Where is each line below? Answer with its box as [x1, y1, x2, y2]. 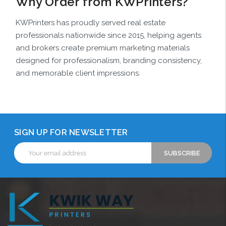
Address [14, 153, 39, 161]
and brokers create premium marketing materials [16, 43, 190, 53]
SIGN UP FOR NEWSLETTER [14, 128, 128, 138]
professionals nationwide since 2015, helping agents [16, 31, 201, 40]
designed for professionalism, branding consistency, [16, 56, 202, 66]
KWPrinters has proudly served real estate [16, 18, 165, 28]
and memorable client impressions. [16, 69, 140, 78]
